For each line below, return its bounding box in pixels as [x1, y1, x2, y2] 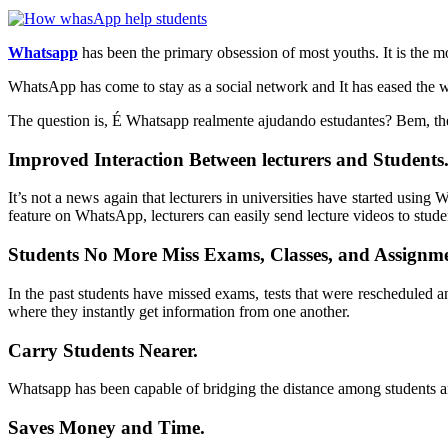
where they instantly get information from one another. [8, 302, 350, 320]
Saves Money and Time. [8, 417, 205, 439]
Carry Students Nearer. [8, 339, 198, 361]
